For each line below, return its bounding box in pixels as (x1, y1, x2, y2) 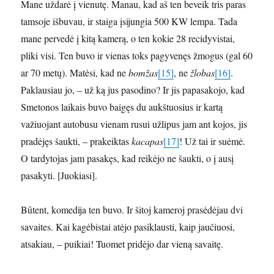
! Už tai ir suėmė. (179, 135, 246, 148)
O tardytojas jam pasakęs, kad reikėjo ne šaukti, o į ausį (21, 152, 234, 165)
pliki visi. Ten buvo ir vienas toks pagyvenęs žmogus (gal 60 (21, 49, 253, 62)
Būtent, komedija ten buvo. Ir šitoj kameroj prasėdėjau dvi (21, 203, 243, 217)
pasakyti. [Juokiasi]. (21, 169, 98, 182)
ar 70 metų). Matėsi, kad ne (21, 66, 129, 80)
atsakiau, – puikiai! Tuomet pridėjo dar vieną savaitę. (21, 237, 227, 251)
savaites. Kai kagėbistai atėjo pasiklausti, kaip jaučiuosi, (21, 220, 235, 234)
